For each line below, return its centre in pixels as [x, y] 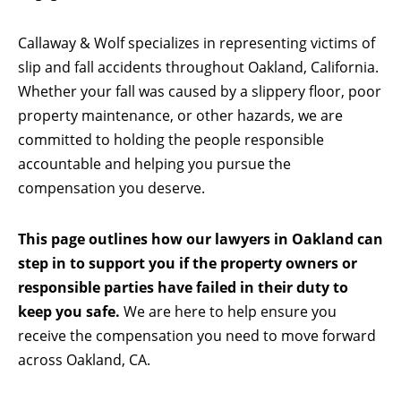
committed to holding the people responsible [171, 139]
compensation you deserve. [111, 188]
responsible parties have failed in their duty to [183, 287]
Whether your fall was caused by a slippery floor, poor [200, 91]
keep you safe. [69, 311]
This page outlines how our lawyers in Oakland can [200, 239]
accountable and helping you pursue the [154, 163]
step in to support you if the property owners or [188, 263]
